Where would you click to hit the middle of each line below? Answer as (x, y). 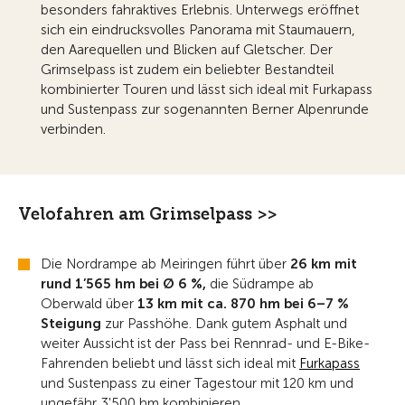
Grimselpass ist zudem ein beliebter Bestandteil (187, 70)
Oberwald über (89, 304)
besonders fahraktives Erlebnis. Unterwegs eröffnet (200, 10)
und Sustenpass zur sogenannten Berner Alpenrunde (205, 110)
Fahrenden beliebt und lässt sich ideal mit (170, 364)
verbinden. (73, 130)
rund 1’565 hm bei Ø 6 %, (123, 284)
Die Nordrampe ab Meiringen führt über (165, 264)
